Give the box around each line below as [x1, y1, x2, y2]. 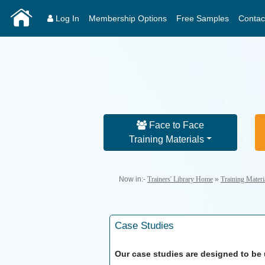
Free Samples [176, 13, 229, 23]
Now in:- [115, 174, 147, 183]
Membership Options [89, 13, 167, 23]
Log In [53, 13, 79, 23]
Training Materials [128, 134, 204, 144]
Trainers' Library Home [147, 174, 213, 183]
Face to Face [147, 119, 204, 130]
